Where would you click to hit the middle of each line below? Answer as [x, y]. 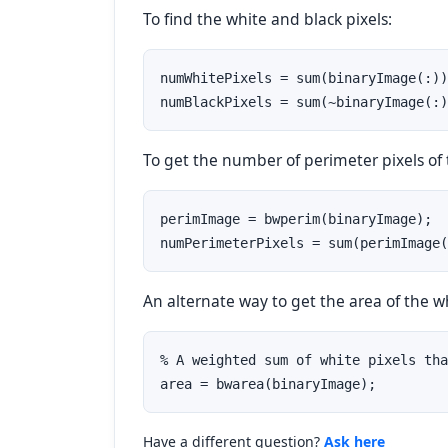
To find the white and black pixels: [267, 19]
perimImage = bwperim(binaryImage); [296, 219]
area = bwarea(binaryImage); [268, 384]
